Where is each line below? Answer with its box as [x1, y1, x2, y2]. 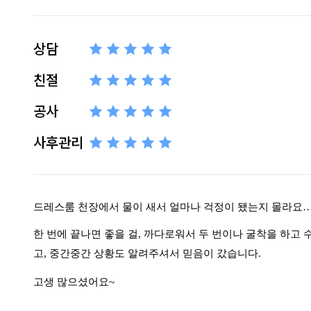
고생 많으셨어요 [33, 276, 109, 288]
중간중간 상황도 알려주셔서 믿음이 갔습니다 [49, 247, 258, 259]
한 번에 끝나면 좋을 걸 [33, 228, 138, 239]
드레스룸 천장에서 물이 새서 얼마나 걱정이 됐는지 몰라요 [33, 201, 303, 212]
